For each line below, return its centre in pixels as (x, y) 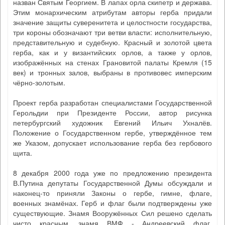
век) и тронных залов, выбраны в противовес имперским (113, 72)
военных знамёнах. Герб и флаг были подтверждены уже (113, 203)
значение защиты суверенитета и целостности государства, (113, 22)
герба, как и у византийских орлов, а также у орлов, (113, 52)
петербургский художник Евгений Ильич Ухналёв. (113, 123)
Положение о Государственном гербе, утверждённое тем (113, 133)
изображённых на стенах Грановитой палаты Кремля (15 (113, 62)
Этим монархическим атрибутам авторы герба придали (113, 12)
